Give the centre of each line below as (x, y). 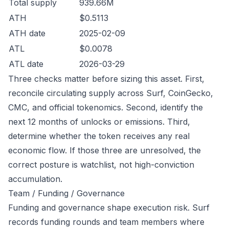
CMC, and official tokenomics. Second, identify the (106, 107)
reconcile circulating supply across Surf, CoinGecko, (111, 93)
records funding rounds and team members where (106, 222)
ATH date (27, 33)
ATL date (26, 64)
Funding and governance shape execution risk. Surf (109, 208)
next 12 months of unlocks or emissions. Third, (99, 122)
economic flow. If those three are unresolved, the (105, 150)
